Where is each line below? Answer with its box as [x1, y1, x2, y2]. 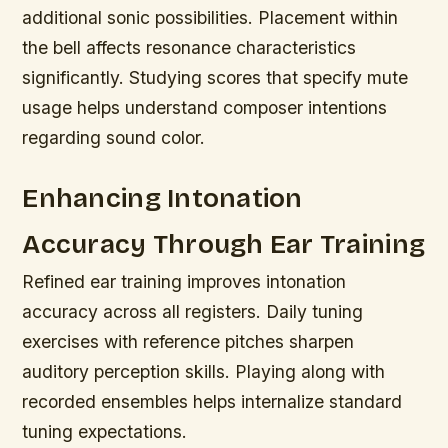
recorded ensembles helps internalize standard [22, 390, 403, 412]
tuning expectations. [22, 420, 188, 442]
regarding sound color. [22, 127, 206, 149]
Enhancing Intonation [22, 181, 303, 214]
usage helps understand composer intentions [22, 97, 388, 119]
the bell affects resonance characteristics [22, 37, 357, 59]
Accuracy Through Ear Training [22, 227, 426, 260]
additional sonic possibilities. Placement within [22, 7, 399, 29]
